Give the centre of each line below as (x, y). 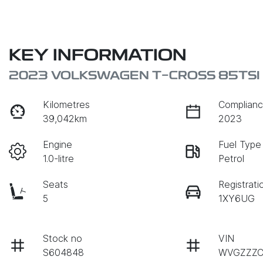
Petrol (232, 158)
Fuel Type (240, 144)
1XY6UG (237, 198)
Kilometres (67, 104)
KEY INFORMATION (98, 56)
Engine (58, 144)
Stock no (63, 238)
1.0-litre (59, 158)
